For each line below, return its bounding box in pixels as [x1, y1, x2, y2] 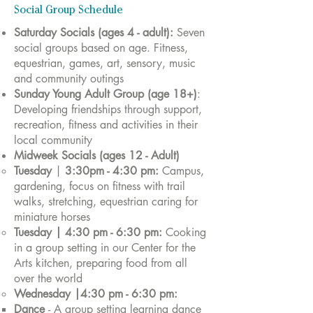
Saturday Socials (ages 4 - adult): [14, 25, 173, 40]
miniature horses [14, 210, 90, 224]
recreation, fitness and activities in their [14, 117, 198, 132]
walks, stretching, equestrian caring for [14, 194, 198, 209]
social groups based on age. [14, 41, 150, 55]
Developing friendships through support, [14, 102, 202, 117]
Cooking [166, 225, 206, 240]
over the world [14, 271, 82, 286]
